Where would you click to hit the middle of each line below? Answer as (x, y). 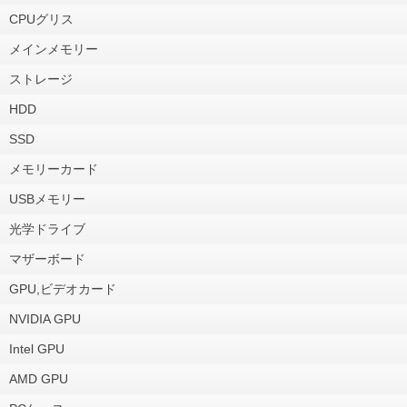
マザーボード (47, 258)
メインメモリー (54, 49)
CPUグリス (41, 19)
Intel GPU (37, 348)
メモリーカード (54, 169)
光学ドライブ (47, 228)
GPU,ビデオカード (63, 288)
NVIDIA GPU (45, 318)
